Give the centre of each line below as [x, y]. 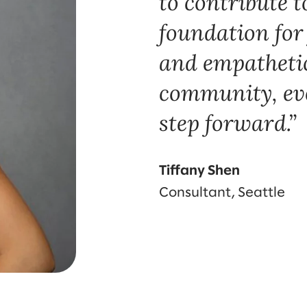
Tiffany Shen [199, 171]
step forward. [223, 123]
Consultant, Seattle [222, 193]
